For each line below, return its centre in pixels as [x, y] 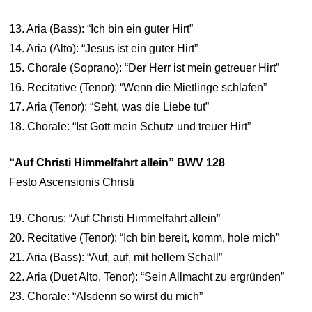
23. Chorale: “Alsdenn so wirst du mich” [106, 296]
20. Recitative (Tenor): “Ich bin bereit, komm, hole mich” [145, 238]
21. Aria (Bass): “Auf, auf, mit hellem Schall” [116, 257]
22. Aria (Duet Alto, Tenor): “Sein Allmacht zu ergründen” [147, 277]
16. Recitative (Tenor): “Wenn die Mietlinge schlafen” [138, 87]
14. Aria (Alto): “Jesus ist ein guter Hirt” [104, 48]
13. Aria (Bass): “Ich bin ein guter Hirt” [101, 29]
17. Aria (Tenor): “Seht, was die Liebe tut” [109, 107]
